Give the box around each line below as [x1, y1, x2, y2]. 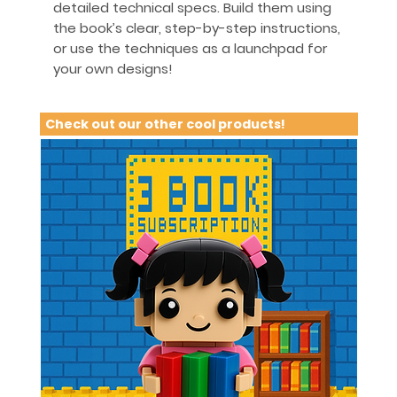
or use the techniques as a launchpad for [53, 39, 327, 58]
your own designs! [53, 59, 173, 78]
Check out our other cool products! [44, 114, 285, 133]
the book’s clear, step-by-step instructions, [53, 19, 340, 37]
